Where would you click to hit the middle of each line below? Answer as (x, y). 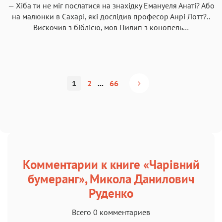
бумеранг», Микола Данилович (111, 179)
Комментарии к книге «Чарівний (111, 164)
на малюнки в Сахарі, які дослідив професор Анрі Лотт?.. (111, 16)
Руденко (111, 193)
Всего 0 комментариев (111, 212)
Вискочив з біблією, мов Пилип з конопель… (111, 27)
